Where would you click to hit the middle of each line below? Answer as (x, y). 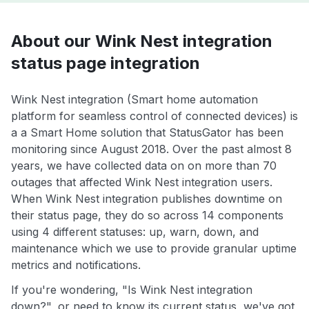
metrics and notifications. (76, 265)
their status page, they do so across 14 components (147, 216)
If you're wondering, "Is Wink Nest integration (132, 290)
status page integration (106, 63)
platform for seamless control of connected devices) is (154, 116)
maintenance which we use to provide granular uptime (154, 249)
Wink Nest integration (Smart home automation (134, 100)
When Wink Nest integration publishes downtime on (147, 199)
